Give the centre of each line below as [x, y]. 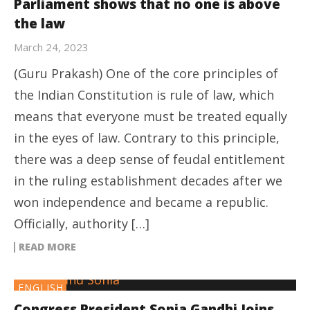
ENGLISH [41, 287]
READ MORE [47, 246]
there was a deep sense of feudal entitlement [149, 159]
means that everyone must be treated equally [151, 116]
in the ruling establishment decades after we [148, 180]
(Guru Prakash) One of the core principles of [146, 73]
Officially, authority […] [82, 223]
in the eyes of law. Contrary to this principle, [147, 137]
